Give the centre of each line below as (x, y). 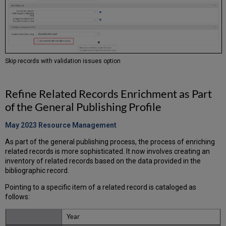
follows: (18, 197)
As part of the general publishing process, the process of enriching (110, 142)
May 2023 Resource (39, 125)
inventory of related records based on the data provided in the (103, 161)
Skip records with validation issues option (64, 61)
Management (95, 125)
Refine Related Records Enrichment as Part (109, 94)
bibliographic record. (37, 171)
